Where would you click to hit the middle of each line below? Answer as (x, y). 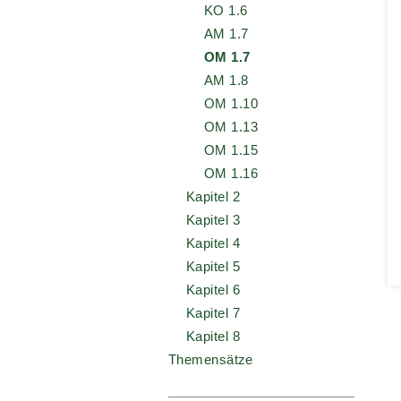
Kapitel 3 (213, 219)
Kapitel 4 (213, 243)
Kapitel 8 (213, 336)
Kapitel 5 (213, 266)
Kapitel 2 (213, 196)
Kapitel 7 (213, 312)
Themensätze (211, 359)
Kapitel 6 (213, 289)
